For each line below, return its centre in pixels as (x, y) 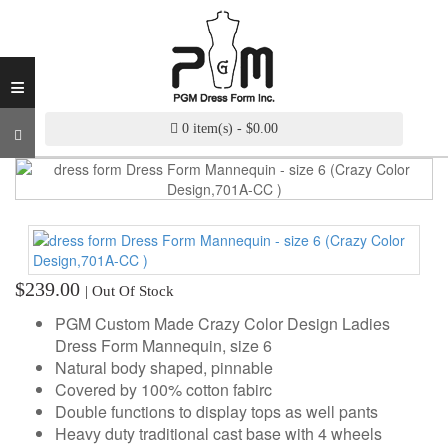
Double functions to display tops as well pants (216, 411)
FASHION (51, 402)
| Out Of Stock (129, 291)
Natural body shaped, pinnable (164, 367)
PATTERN (52, 422)
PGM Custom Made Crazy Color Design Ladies (222, 323)
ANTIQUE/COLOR (78, 317)
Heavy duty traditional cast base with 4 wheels (218, 433)
